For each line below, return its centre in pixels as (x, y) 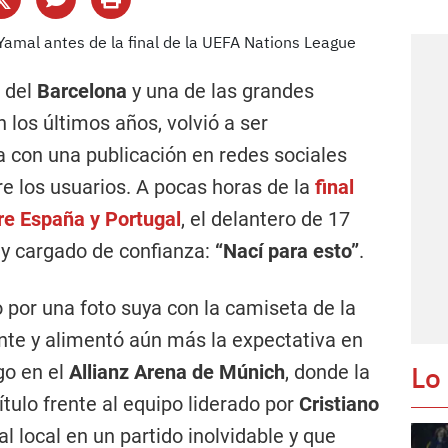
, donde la (327, 372)
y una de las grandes (223, 91)
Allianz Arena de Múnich (177, 372)
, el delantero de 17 (265, 219)
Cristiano (339, 404)
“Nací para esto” (287, 251)
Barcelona (84, 91)
